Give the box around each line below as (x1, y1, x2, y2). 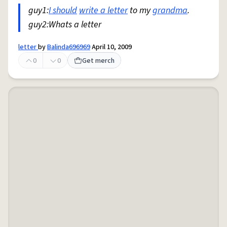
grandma (153, 4, 187, 17)
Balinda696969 (47, 42, 90, 52)
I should (49, 4, 77, 17)
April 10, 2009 (90, 42, 132, 52)
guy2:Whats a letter (28, 18, 101, 31)
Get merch (82, 56, 115, 66)
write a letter (79, 4, 128, 17)
